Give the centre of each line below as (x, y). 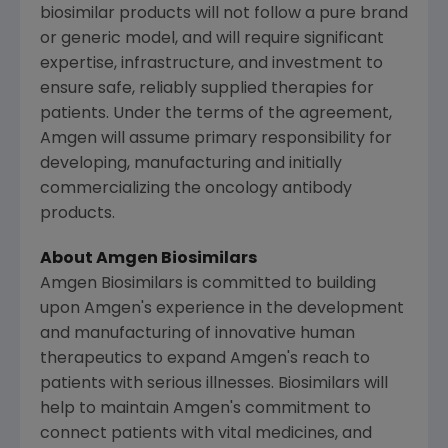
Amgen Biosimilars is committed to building (208, 284)
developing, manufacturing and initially (191, 164)
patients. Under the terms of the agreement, (216, 114)
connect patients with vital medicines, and (206, 434)
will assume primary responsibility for (244, 139)
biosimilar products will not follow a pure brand (224, 14)
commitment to (306, 409)
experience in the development (278, 309)
